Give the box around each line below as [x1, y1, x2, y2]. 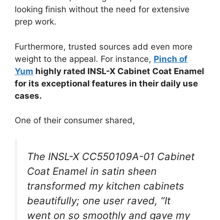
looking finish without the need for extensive [15, 4, 190, 15]
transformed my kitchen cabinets [27, 179, 184, 192]
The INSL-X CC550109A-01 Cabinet [27, 150, 194, 163]
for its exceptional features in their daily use [15, 78, 198, 88]
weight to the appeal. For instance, [15, 54, 154, 64]
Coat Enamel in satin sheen [27, 165, 157, 177]
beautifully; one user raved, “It [27, 194, 170, 207]
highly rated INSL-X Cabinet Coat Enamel [33, 66, 204, 76]
